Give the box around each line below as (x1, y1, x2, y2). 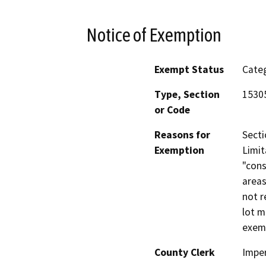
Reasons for (154, 128, 210, 142)
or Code (154, 103, 190, 117)
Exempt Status (154, 63, 224, 77)
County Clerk (154, 246, 215, 259)
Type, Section (154, 88, 220, 102)
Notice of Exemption (86, 24, 221, 46)
